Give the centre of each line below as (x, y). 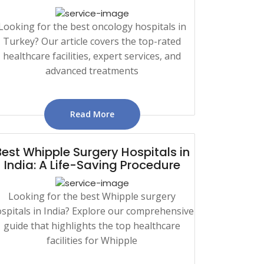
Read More (92, 114)
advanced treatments (92, 70)
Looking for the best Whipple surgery (92, 196)
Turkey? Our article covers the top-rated (92, 41)
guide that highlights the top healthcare (92, 225)
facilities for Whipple (92, 240)
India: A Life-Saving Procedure (92, 165)
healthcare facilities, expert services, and (92, 56)
